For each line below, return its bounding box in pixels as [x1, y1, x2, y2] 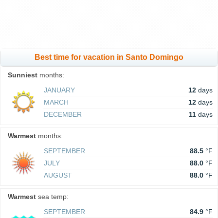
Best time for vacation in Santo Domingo [35, 53, 183, 61]
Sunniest [8, 71, 37, 79]
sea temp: [36, 193, 69, 200]
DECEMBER [44, 110, 82, 118]
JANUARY [44, 86, 75, 94]
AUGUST [44, 171, 72, 179]
